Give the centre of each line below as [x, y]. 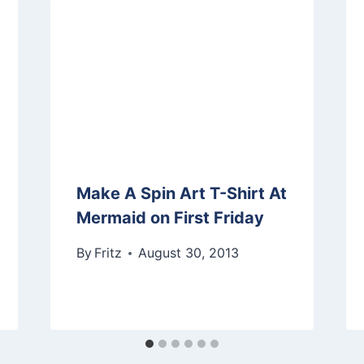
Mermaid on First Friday [170, 218]
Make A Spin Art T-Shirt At [181, 194]
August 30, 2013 [188, 253]
